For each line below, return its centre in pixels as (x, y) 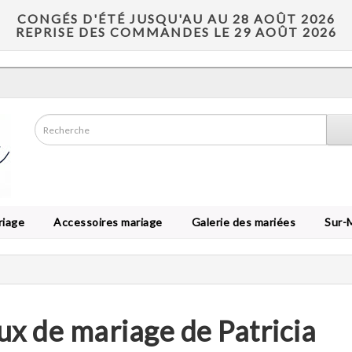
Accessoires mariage (105, 222)
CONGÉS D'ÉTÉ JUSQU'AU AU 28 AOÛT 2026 (176, 18)
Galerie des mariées (240, 222)
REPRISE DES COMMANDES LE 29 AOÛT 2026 (176, 32)
